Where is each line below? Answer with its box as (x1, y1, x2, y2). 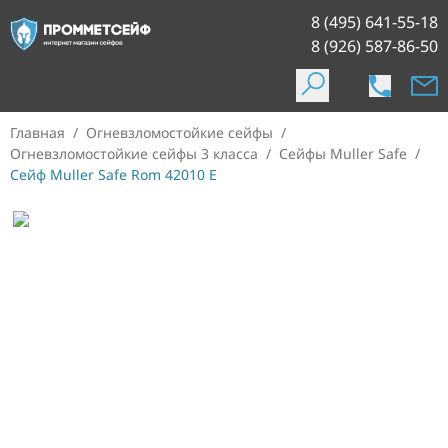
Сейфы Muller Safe (279, 144, 407, 163)
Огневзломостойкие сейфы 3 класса (10, 144, 258, 163)
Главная (10, 123, 65, 142)
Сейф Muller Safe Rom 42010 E (10, 165, 217, 184)
